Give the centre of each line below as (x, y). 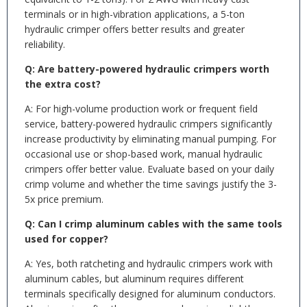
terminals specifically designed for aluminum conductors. (150, 294)
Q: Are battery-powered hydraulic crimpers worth (147, 69)
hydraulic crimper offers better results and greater (135, 29)
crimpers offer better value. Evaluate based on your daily (149, 169)
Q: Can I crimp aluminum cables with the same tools (153, 224)
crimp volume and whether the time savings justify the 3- (151, 184)
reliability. (45, 44)
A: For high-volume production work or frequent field (141, 109)
